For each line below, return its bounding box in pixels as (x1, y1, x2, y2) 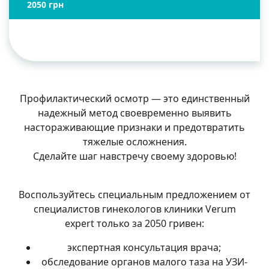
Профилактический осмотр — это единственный (19, 91, 250, 105)
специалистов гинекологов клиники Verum (33, 202, 236, 216)
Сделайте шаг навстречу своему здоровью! (32, 149, 237, 163)
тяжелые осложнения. (82, 134, 187, 148)
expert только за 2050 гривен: (65, 216, 204, 230)
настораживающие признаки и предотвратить (24, 120, 245, 134)
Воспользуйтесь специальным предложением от (19, 187, 250, 201)
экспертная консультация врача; (67, 240, 221, 254)
